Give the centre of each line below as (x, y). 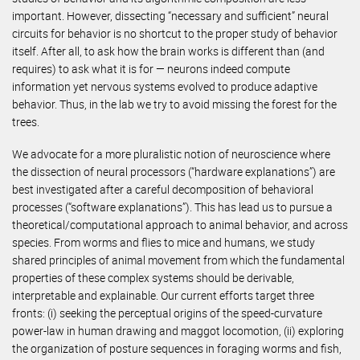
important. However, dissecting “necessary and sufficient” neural (170, 16)
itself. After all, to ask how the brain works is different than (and (168, 51)
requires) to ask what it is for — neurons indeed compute (151, 69)
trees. (26, 122)
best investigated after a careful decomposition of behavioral (163, 190)
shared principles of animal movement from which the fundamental (178, 260)
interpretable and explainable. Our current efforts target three (163, 296)
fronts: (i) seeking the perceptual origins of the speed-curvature (167, 313)
